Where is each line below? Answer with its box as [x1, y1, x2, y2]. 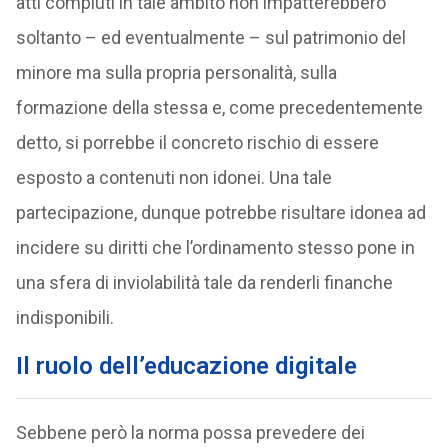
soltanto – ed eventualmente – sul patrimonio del [15, 27, 406, 48]
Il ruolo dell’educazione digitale [15, 352, 357, 380]
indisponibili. [15, 307, 114, 328]
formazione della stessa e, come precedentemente [15, 97, 423, 118]
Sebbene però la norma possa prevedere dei [15, 422, 365, 443]
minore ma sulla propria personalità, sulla [15, 62, 337, 83]
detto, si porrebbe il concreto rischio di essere [15, 132, 379, 153]
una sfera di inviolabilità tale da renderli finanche [15, 272, 393, 293]
